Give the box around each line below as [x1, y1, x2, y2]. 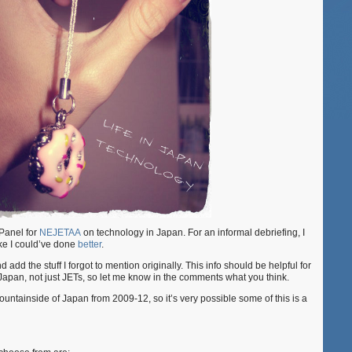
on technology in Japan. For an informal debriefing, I [81, 227, 305, 238]
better [78, 239, 101, 250]
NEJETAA [39, 227, 81, 238]
